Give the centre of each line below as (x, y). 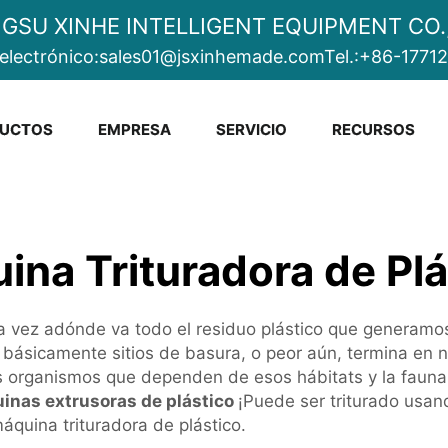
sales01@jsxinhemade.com (211, 56)
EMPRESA (135, 129)
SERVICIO (252, 129)
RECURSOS (374, 129)
